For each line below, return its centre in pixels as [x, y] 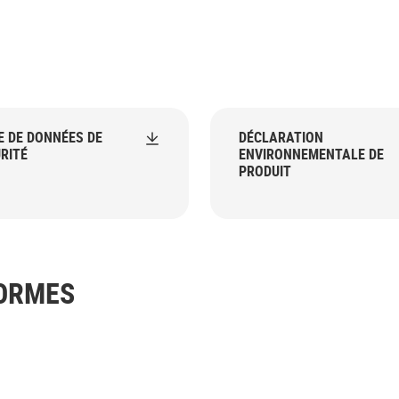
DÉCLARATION [281, 137]
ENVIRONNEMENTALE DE [311, 154]
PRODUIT [265, 171]
